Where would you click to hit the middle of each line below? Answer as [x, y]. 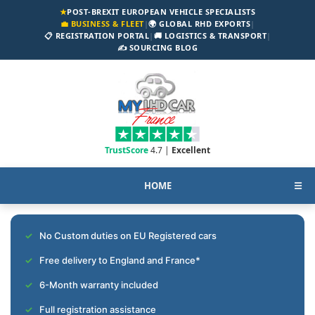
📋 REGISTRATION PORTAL [96, 36]
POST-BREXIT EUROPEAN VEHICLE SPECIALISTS [161, 12]
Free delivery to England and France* [120, 261]
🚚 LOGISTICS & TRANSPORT [210, 36]
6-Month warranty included [99, 285]
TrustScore [128, 150]
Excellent [191, 150]
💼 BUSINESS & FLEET [102, 24]
